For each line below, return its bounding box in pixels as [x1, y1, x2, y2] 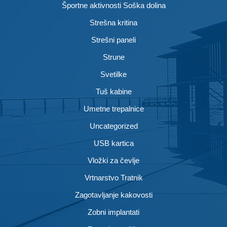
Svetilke [100, 70, 127, 79]
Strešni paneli [91, 35, 136, 44]
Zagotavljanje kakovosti [74, 191, 153, 199]
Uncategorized [89, 122, 138, 130]
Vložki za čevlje [88, 156, 139, 165]
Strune [102, 53, 125, 61]
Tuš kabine [95, 87, 132, 96]
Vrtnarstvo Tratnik [84, 173, 143, 182]
